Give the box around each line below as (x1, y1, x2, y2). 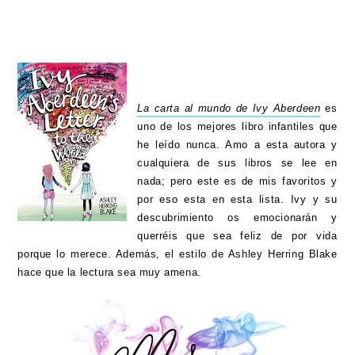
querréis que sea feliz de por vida (137, 230, 338, 242)
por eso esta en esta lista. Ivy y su (137, 193, 338, 206)
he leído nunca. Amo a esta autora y (137, 139, 338, 151)
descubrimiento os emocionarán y (137, 212, 338, 224)
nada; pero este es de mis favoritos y (137, 175, 338, 188)
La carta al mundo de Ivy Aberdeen (137, 102, 321, 115)
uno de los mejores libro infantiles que (137, 120, 338, 133)
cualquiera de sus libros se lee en (137, 157, 338, 170)
